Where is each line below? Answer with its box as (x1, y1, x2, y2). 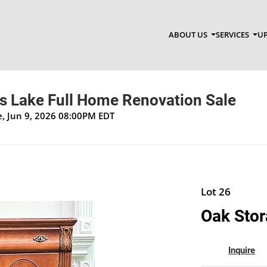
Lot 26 (200, 184, 231, 198)
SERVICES (215, 29, 251, 41)
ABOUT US (168, 29, 209, 41)
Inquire (228, 244, 256, 256)
